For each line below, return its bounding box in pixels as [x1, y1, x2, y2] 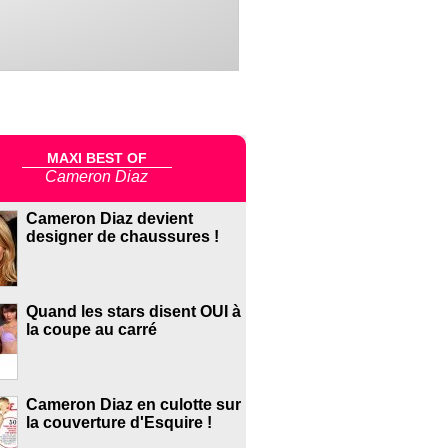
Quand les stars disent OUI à [25, 303, 241, 321]
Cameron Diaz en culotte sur [25, 396, 241, 414]
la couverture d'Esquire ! [25, 414, 212, 432]
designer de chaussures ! [25, 228, 219, 246]
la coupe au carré [25, 321, 157, 339]
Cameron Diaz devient [25, 210, 193, 228]
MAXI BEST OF [46, 149, 147, 166]
